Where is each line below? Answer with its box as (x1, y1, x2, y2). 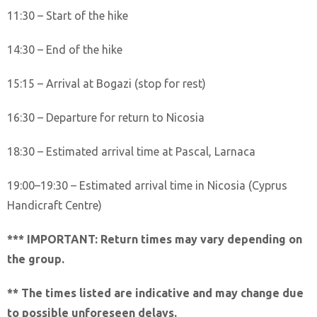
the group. (7, 252, 64, 265)
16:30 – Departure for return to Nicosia (7, 110, 204, 124)
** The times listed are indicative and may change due (7, 286, 304, 299)
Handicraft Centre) (7, 198, 102, 212)
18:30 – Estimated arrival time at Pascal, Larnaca (7, 144, 255, 158)
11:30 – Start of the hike (7, 8, 128, 22)
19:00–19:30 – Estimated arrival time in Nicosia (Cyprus (7, 178, 287, 192)
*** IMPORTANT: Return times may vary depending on (7, 232, 302, 246)
